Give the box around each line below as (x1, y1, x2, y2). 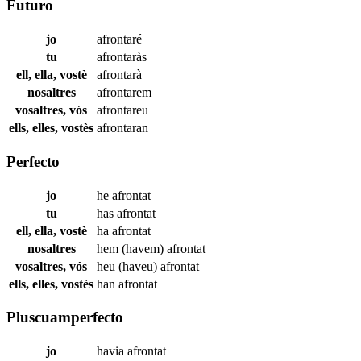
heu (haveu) (97, 259, 160, 273)
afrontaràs (97, 50, 147, 64)
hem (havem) (97, 241, 167, 255)
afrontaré (97, 32, 142, 47)
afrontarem (97, 85, 151, 100)
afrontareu (97, 103, 148, 118)
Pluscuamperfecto (6, 309, 123, 326)
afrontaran (97, 121, 148, 135)
